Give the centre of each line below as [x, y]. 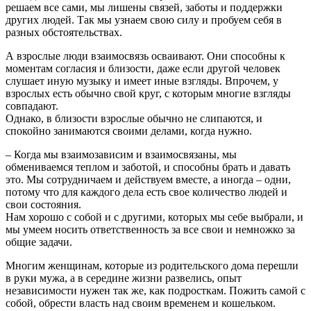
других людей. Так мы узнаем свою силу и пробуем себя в [144, 19]
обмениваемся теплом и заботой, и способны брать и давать [148, 167]
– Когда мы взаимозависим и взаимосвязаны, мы [121, 154]
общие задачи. [39, 242]
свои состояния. [43, 204]
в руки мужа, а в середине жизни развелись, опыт [124, 278]
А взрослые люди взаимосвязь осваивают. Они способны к [145, 56]
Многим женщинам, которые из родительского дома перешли [152, 265]
